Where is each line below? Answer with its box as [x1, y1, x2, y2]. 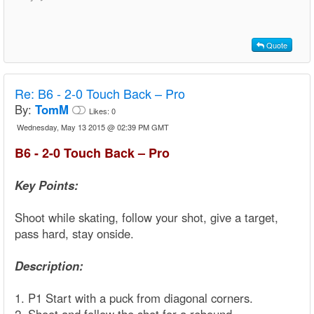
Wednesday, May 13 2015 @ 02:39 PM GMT [17, 121, 169, 133]
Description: [15, 257, 83, 275]
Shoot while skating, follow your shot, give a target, [15, 209, 278, 226]
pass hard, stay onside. [15, 225, 134, 243]
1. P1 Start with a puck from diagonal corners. [15, 289, 253, 307]
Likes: [89, 105, 111, 117]
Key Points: [15, 177, 78, 194]
